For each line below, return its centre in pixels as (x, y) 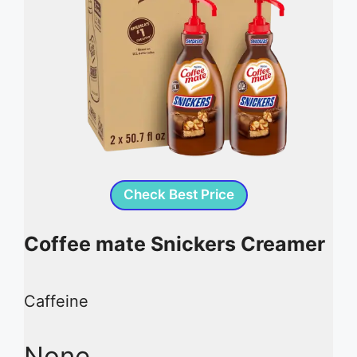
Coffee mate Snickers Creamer (175, 244)
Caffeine (56, 301)
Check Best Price (178, 195)
